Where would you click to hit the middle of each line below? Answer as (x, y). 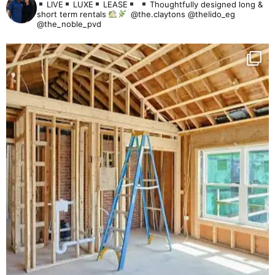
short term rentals (73, 14)
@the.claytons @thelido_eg (182, 14)
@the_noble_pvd (69, 24)
